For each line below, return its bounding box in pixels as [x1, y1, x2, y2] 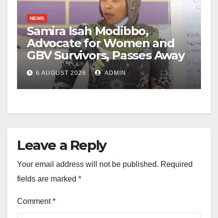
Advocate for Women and [27, 36, 175, 50]
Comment [17, 197, 53, 205]
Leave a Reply [17, 136, 107, 153]
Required [161, 160, 193, 168]
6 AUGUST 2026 [36, 69, 86, 76]
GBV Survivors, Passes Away [27, 48, 184, 62]
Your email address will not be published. [17, 160, 159, 168]
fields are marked [17, 174, 78, 183]
